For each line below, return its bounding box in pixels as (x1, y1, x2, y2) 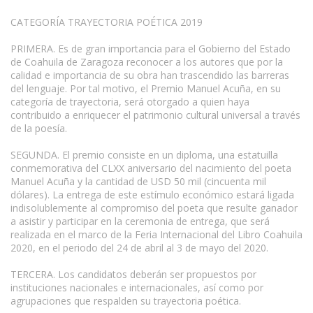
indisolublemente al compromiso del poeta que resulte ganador (10, 201, 298, 214)
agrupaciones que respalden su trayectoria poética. (10, 293, 241, 307)
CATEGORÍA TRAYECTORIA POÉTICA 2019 (10, 15, 203, 29)
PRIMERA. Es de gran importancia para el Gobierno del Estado (10, 41, 291, 55)
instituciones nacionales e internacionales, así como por (10, 280, 263, 294)
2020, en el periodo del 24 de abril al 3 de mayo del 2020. (10, 240, 268, 254)
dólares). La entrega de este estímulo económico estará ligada (10, 187, 294, 201)
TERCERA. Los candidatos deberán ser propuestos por (10, 267, 256, 281)
